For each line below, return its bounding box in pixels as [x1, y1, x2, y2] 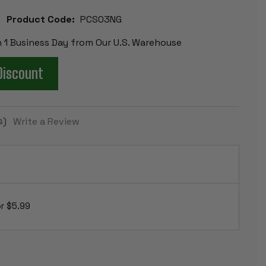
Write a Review [12, 115, 80, 128]
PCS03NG [80, 12, 122, 26]
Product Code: [6, 12, 75, 26]
